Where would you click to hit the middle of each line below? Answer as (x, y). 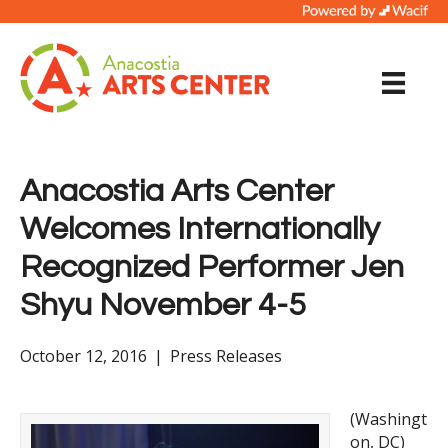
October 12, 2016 (83, 356)
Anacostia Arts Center (177, 192)
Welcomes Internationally (200, 230)
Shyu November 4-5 (163, 306)
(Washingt (388, 419)
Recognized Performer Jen (212, 268)
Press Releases (226, 356)
